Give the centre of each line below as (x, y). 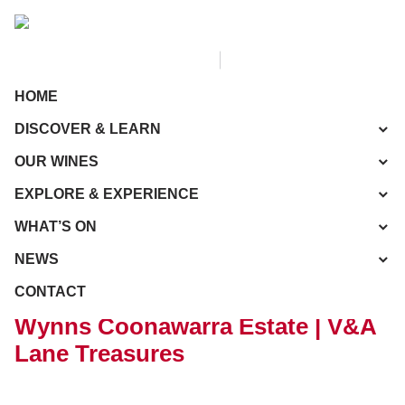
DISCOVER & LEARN (88, 129)
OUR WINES (57, 161)
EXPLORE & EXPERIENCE (107, 194)
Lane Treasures (99, 353)
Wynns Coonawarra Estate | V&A (195, 326)
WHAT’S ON (56, 226)
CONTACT (50, 292)
